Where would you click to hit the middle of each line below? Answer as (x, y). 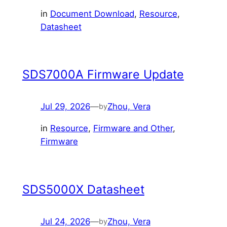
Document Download (92, 13)
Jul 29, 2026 (65, 107)
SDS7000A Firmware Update (103, 75)
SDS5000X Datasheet (83, 189)
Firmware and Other (133, 128)
